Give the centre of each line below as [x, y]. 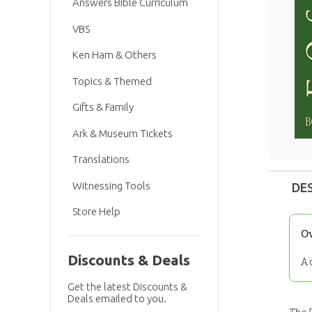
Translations [101, 159]
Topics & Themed [112, 81]
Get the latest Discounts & [127, 287]
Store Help [97, 212]
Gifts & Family [103, 107]
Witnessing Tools [112, 185]
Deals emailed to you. [117, 299]
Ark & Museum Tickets [123, 133]
